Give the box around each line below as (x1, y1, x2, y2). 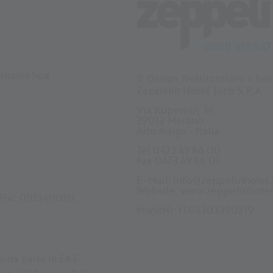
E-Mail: (136, 172, 173, 188)
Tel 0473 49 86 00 (136, 142, 221, 158)
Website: (136, 182, 180, 198)
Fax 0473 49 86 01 (136, 152, 219, 168)
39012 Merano (136, 112, 204, 128)
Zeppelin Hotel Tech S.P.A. (136, 82, 264, 98)
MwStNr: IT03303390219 (136, 202, 253, 218)
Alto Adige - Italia (136, 122, 219, 138)
